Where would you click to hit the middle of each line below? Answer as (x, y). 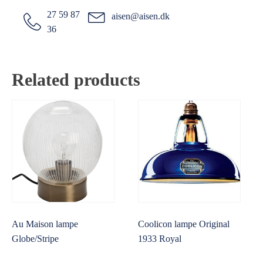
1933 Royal (160, 239)
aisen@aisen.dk (141, 16)
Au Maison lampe (45, 224)
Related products (76, 80)
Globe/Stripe (35, 239)
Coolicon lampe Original (184, 224)
